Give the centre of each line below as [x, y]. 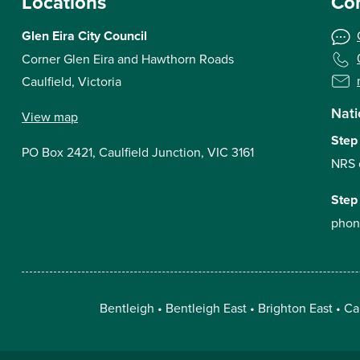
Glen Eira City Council [84, 36]
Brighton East [295, 308]
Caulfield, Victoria [72, 81]
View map [50, 117]
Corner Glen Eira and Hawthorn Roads [128, 59]
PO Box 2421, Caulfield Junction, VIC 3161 [138, 152]
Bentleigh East [206, 308]
